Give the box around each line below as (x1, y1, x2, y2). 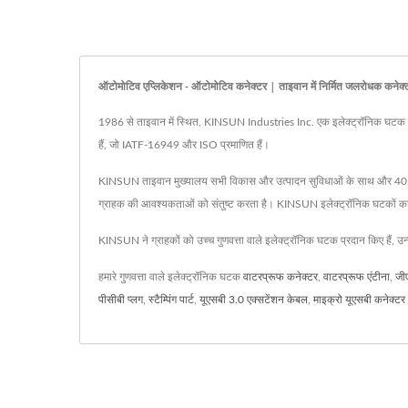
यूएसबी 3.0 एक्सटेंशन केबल (199, 293, 308, 305)
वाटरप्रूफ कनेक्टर (243, 270, 318, 282)
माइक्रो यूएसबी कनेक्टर (313, 293, 405, 305)
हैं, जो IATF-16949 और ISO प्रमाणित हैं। (98, 138, 270, 150)
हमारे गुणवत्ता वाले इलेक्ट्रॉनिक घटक (98, 270, 243, 282)
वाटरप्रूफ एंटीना (323, 270, 390, 282)
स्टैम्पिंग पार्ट (148, 293, 194, 305)
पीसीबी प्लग (98, 293, 143, 305)
